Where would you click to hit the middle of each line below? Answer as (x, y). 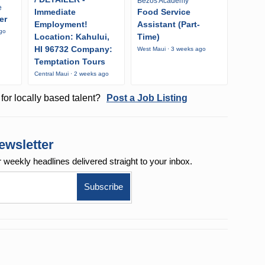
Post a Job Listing (147, 98)
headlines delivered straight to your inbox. (113, 161)
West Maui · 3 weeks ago (171, 49)
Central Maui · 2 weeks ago (72, 74)
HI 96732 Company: (73, 49)
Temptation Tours (70, 62)
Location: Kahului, (72, 37)
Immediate (55, 12)
